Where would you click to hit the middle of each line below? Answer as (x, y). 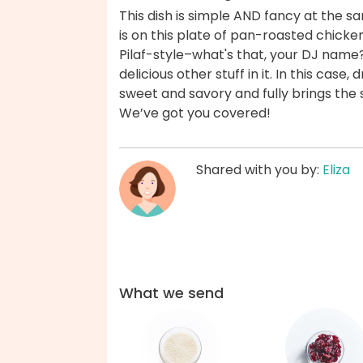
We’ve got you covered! (195, 113)
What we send (171, 293)
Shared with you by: (259, 170)
